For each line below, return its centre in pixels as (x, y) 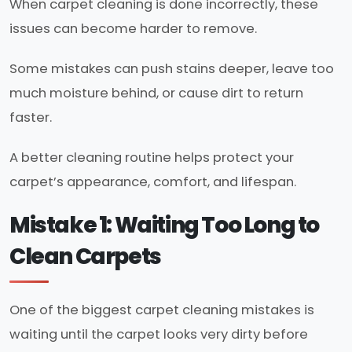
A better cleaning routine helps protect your (152, 157)
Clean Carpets (85, 256)
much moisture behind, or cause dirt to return (156, 93)
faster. (31, 117)
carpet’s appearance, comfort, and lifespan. (153, 181)
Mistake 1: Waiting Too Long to (165, 225)
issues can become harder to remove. (133, 28)
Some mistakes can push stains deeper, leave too (172, 68)
